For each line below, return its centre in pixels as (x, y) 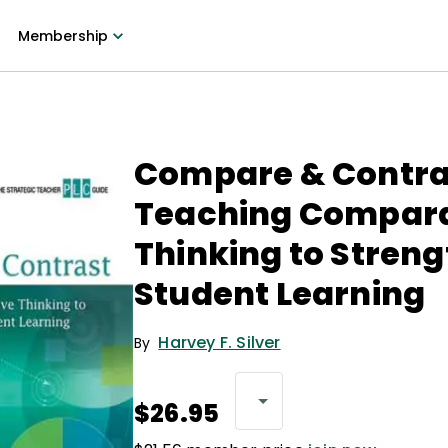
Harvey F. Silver (219, 342)
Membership (62, 36)
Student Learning (280, 293)
